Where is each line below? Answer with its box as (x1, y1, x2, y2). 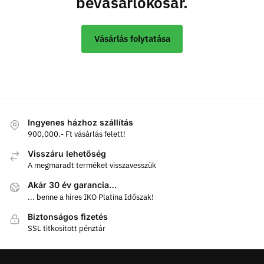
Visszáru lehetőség (28, 148, 106, 159)
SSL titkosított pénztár (28, 223, 105, 234)
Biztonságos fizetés (28, 211, 108, 222)
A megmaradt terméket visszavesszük (28, 160, 156, 171)
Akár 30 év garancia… (28, 180, 117, 190)
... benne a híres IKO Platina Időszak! (28, 192, 154, 202)
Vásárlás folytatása (94, 32, 170, 44)
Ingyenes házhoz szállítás (28, 117, 133, 127)
